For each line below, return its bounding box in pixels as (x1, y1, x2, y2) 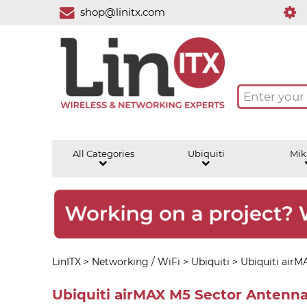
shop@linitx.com (80, 5, 166, 19)
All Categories (72, 148, 134, 159)
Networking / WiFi (91, 255, 180, 268)
